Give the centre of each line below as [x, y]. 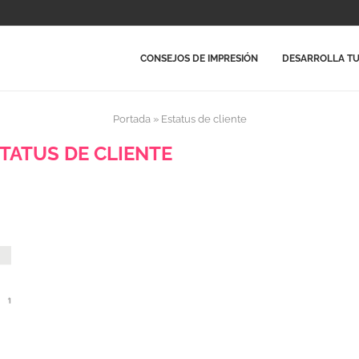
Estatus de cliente [204, 119]
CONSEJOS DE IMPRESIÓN [199, 58]
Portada [131, 119]
